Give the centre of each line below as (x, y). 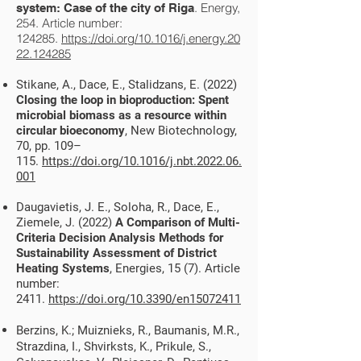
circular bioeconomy (71, 131)
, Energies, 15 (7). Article (175, 268)
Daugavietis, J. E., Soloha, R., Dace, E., (118, 207)
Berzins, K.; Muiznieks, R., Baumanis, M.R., (128, 330)
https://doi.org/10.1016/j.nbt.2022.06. (142, 161)
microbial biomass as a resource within (121, 115)
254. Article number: (69, 23)
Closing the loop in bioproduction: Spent (122, 100)
